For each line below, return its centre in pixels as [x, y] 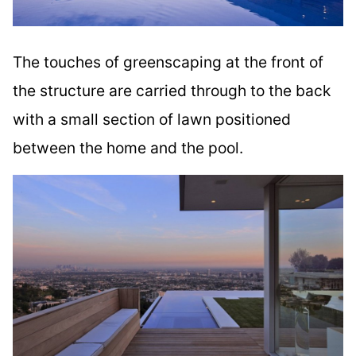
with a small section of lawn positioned [152, 119]
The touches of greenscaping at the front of [168, 62]
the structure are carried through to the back [172, 90]
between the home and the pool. [128, 147]
